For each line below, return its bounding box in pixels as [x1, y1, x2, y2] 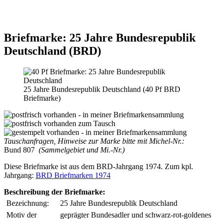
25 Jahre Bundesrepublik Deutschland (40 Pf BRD [23, 85, 180, 93]
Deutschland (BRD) [4, 44, 101, 57]
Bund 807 [4, 145, 35, 154]
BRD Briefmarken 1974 [36, 171, 110, 179]
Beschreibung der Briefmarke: [4, 187, 105, 196]
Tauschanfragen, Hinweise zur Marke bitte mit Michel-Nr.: [4, 136, 184, 145]
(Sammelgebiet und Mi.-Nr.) [35, 145, 125, 154]
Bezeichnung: [6, 198, 49, 207]
